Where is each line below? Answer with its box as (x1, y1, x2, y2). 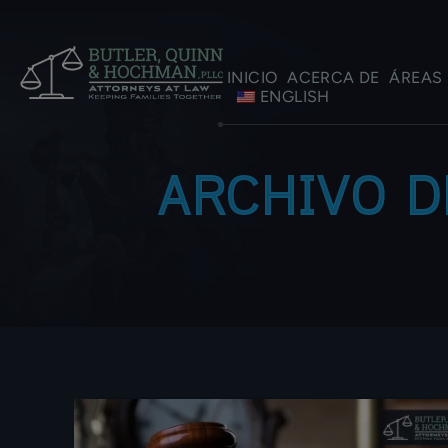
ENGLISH (260, 87, 330, 106)
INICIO (227, 68, 278, 87)
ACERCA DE (287, 68, 380, 87)
